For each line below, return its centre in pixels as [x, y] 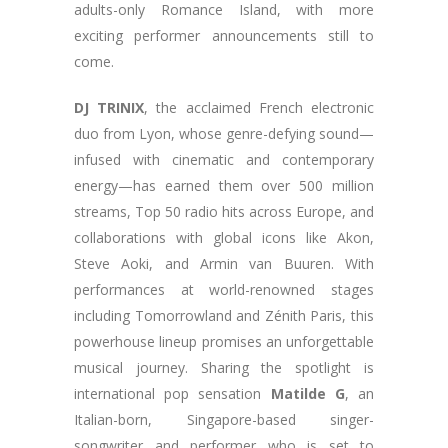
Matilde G [307, 393]
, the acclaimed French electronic [259, 107]
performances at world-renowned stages [224, 289]
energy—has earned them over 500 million [224, 185]
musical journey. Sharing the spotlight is [224, 367]
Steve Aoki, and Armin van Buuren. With [224, 263]
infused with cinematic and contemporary [224, 159]
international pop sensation [172, 393]
